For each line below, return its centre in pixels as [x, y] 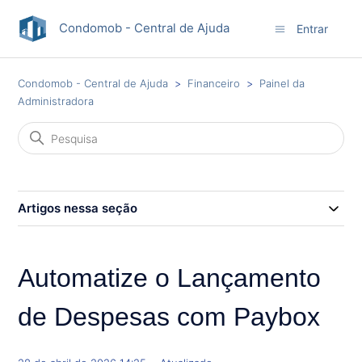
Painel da [282, 83]
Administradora [56, 101]
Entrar [312, 28]
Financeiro [214, 83]
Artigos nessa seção [78, 208]
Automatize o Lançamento [170, 278]
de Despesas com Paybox [169, 317]
